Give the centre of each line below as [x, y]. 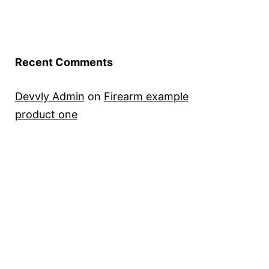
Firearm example [146, 97]
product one [46, 115]
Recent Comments [64, 62]
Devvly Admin [50, 97]
